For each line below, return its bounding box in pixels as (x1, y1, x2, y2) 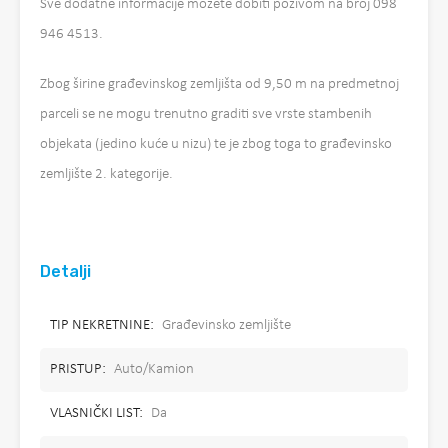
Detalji (40, 262, 91, 281)
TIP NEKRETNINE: (50, 318, 154, 333)
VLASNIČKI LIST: (50, 406, 143, 421)
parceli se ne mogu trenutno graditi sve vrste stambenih (40, 107, 372, 122)
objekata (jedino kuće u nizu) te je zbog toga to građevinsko (40, 137, 392, 152)
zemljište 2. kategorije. (40, 167, 173, 182)
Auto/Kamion (114, 362, 194, 377)
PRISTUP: (50, 362, 106, 377)
